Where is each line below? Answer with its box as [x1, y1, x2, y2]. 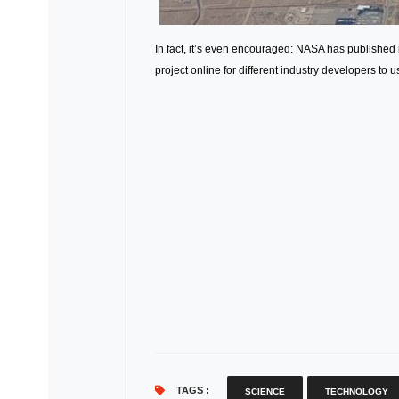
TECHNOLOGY [324, 387, 388, 396]
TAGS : [173, 385, 209, 395]
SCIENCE [244, 387, 285, 396]
